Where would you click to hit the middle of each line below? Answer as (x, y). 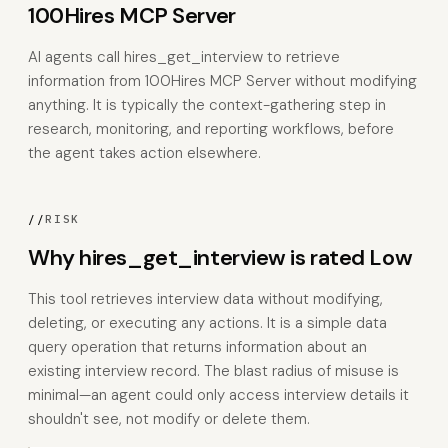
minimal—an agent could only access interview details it (218, 395)
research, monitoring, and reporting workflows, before (211, 129)
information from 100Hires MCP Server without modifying (222, 81)
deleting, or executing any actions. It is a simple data (207, 323)
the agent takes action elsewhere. (144, 153)
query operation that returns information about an (197, 347)
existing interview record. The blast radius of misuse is (213, 371)
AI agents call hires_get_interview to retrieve (184, 57)
